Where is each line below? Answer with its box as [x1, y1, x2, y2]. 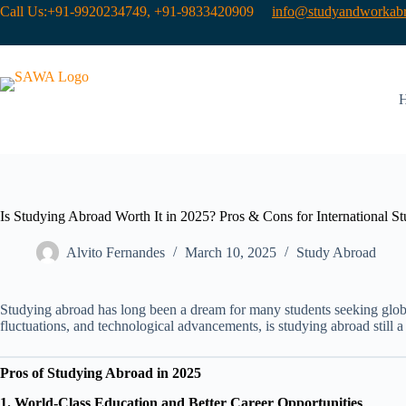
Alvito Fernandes [66, 245, 165, 261]
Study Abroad [296, 245, 376, 261]
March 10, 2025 [185, 245, 276, 261]
